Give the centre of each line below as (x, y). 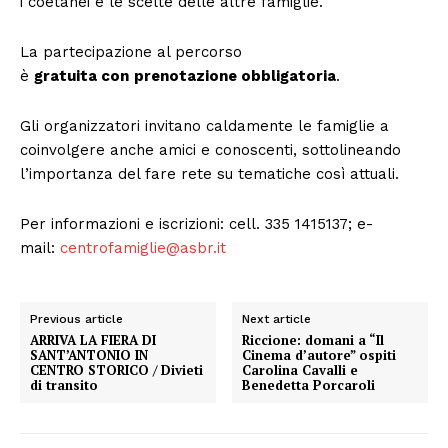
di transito (64, 384)
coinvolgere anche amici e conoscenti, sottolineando (210, 149)
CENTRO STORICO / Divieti (116, 369)
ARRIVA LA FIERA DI (93, 339)
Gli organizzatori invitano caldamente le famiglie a (204, 125)
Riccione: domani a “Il (313, 339)
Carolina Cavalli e (300, 369)
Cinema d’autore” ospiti (319, 354)
